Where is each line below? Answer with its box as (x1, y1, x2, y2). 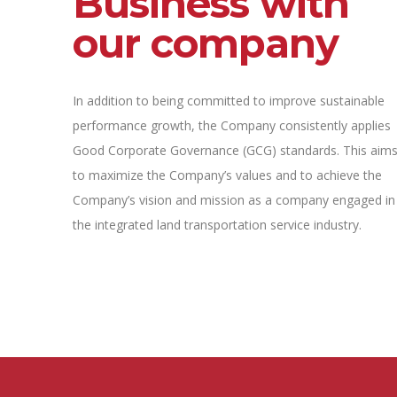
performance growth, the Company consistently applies (73, 117, 391, 135)
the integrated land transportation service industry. (73, 216, 362, 234)
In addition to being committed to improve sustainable (73, 92, 385, 110)
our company (73, 19, 339, 68)
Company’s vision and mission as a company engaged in (73, 191, 395, 209)
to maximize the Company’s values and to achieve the (73, 167, 382, 184)
